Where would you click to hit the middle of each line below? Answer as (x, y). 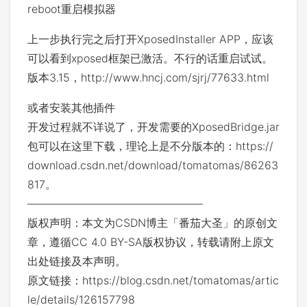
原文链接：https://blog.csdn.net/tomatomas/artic (153, 280)
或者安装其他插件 (71, 108)
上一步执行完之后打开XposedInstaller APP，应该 (150, 39)
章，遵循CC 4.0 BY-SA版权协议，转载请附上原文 (151, 242)
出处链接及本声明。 (77, 261)
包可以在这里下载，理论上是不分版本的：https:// (150, 146)
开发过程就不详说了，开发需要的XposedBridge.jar (153, 127)
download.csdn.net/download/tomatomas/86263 (153, 165)
